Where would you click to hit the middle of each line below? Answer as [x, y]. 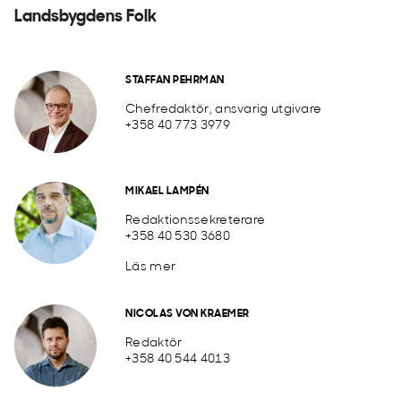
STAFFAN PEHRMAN [175, 81]
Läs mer [151, 267]
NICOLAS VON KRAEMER [188, 314]
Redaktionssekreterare [196, 221]
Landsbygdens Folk [85, 17]
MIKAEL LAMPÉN [167, 192]
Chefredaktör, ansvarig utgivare [224, 110]
